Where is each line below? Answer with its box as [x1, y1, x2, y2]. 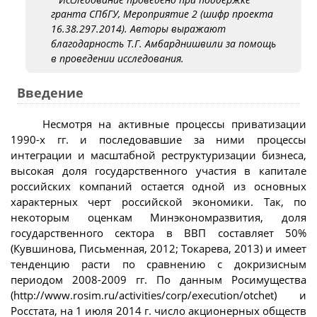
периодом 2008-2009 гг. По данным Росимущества [11, 272, 306, 287]
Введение [17, 83, 83, 101]
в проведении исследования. [51, 52, 184, 66]
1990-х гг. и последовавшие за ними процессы [11, 132, 306, 146]
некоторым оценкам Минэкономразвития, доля [11, 209, 306, 224]
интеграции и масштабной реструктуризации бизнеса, [11, 147, 306, 162]
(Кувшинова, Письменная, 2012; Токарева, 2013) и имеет [11, 241, 306, 255]
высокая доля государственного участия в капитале [11, 163, 306, 178]
